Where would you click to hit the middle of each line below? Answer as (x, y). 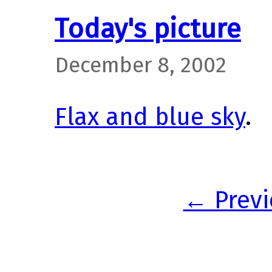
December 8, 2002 (141, 65)
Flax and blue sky (150, 117)
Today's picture (148, 29)
